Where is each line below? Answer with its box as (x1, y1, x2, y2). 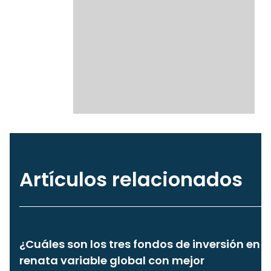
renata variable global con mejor (19, 252, 204, 268)
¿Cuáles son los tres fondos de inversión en (19, 236, 260, 252)
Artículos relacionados (19, 165, 243, 193)
